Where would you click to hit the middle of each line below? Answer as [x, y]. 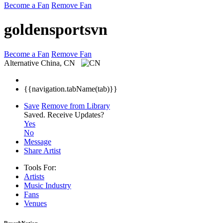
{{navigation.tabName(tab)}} [71, 89]
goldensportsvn [56, 30]
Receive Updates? [76, 114]
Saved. [36, 114]
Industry [58, 185]
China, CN [59, 63]
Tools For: [40, 167]
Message [38, 141]
